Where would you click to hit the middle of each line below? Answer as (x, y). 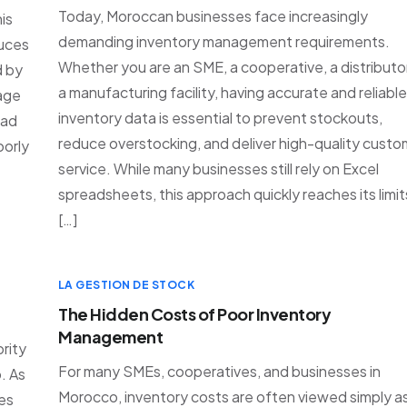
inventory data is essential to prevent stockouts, (220, 118)
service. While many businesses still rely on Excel (218, 169)
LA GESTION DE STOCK (127, 285)
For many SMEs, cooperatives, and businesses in (219, 371)
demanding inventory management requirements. (224, 41)
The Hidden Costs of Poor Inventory (195, 314)
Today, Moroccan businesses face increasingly (213, 16)
